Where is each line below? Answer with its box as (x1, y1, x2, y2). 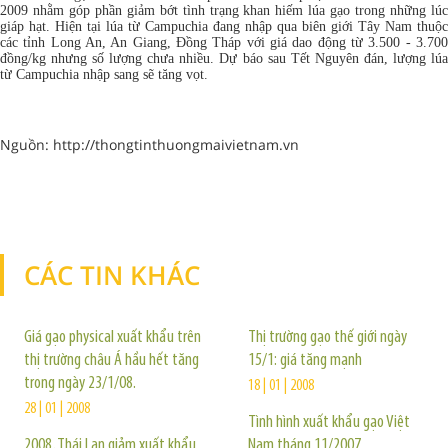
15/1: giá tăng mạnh (248, 351, 362, 370)
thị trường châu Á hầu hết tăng (24, 351, 199, 370)
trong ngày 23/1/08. (24, 374, 136, 393)
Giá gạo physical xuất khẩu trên (24, 328, 201, 347)
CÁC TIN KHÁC (24, 257, 200, 293)
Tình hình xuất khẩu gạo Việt (248, 413, 410, 432)
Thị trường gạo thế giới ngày (248, 328, 407, 347)
